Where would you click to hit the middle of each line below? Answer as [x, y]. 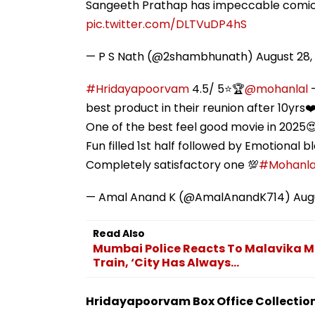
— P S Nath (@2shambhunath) [171, 56]
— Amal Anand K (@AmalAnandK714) [189, 197]
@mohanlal [276, 89]
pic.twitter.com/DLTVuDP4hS [166, 24]
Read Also [119, 233]
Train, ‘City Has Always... [166, 262]
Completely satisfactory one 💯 [172, 165]
